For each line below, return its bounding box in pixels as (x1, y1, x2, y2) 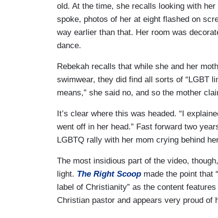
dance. (57, 41, 81, 51)
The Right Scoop (77, 169, 141, 179)
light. (57, 169, 77, 179)
